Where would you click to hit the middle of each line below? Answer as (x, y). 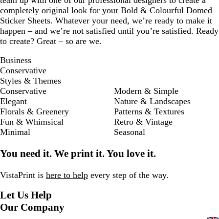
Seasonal (130, 132)
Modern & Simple (146, 91)
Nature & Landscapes (152, 101)
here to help (67, 175)
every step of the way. (128, 175)
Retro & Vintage (143, 122)
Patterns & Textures (149, 111)
